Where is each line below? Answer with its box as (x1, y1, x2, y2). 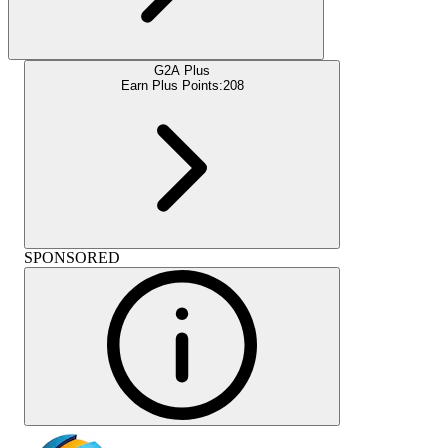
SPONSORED (24, 248, 120, 266)
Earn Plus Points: (120, 77, 223, 93)
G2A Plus (154, 62, 210, 78)
